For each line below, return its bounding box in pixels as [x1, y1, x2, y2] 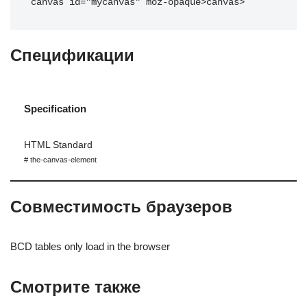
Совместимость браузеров [10, 197, 232, 216]
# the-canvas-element [24, 156, 97, 164]
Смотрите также [10, 278, 140, 296]
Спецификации [10, 46, 134, 64]
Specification [24, 103, 86, 114]
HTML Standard [24, 140, 93, 150]
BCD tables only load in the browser [10, 241, 170, 252]
